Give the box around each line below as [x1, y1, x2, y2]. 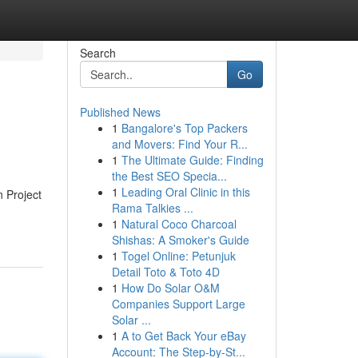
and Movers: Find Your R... [111, 136, 248, 152]
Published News [79, 104, 161, 120]
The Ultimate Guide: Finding [121, 152, 264, 168]
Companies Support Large [111, 296, 245, 312]
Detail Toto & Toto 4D [111, 264, 220, 280]
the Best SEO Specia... [111, 168, 227, 184]
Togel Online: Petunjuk [121, 248, 236, 264]
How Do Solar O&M [121, 280, 220, 296]
